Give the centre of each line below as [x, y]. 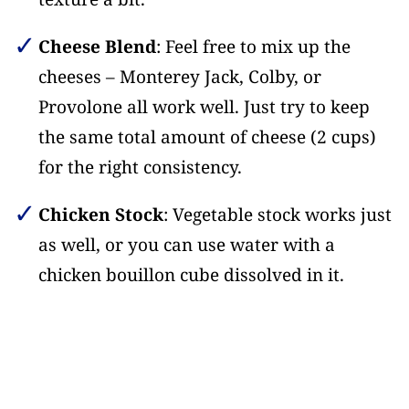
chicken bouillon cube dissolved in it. [191, 275]
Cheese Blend [97, 47]
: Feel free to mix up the [253, 47]
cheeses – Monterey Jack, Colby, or [179, 77]
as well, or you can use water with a [186, 245]
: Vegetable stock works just [277, 215]
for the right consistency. [140, 168]
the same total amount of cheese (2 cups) [207, 137]
